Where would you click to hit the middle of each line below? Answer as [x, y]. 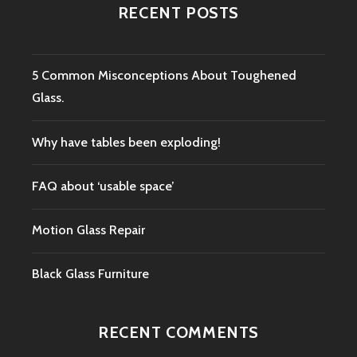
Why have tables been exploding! [126, 142]
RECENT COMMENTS [178, 332]
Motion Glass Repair [88, 230]
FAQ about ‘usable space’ [103, 186]
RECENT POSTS [178, 13]
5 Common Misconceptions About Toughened [164, 76]
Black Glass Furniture [90, 274]
